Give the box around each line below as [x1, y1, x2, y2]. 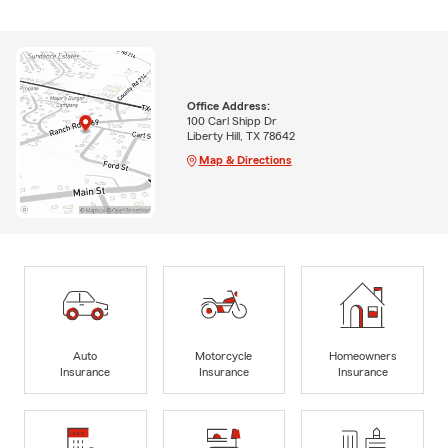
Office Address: [186, 99, 270, 112]
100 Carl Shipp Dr [186, 114, 277, 127]
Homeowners [328, 349, 397, 362]
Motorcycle [195, 349, 253, 362]
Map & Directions [198, 153, 292, 166]
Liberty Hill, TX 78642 [186, 129, 295, 142]
